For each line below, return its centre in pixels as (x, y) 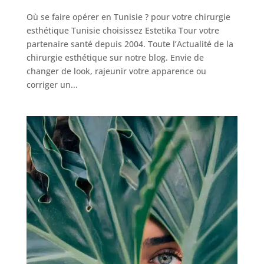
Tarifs (64, 88)
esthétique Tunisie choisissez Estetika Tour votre (123, 31)
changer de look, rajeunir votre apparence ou (116, 71)
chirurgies (73, 136)
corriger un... (52, 85)
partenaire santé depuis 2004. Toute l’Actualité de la (130, 44)
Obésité (69, 175)
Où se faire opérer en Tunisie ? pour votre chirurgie (128, 17)
